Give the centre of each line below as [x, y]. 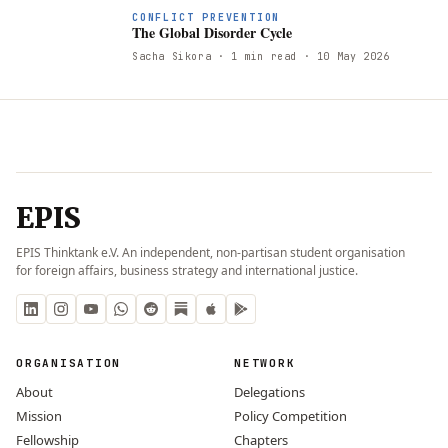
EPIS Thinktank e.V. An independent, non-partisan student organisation [210, 252]
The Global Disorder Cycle [212, 32]
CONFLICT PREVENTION [206, 17]
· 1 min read [254, 56]
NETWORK [265, 362]
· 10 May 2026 [343, 56]
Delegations [269, 391]
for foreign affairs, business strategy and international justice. [187, 270]
